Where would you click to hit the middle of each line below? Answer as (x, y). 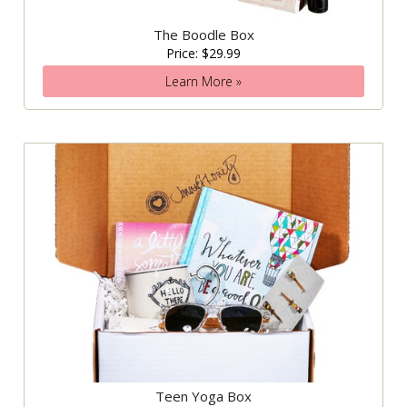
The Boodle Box (203, 35)
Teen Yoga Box (203, 396)
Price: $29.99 (203, 54)
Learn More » (203, 82)
